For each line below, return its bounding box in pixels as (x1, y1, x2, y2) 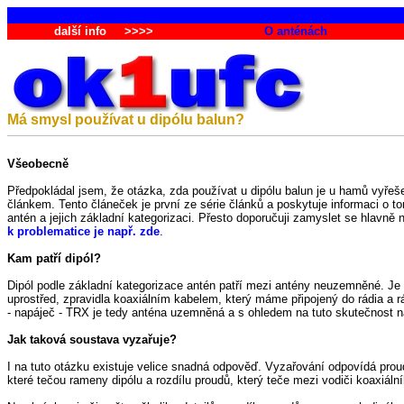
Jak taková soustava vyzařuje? (7, 333, 177, 346)
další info (53, 24, 106, 38)
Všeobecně (7, 157, 69, 170)
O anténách (263, 24, 327, 38)
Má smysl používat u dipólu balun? (7, 112, 244, 127)
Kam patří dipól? (7, 252, 101, 265)
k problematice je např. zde (7, 225, 160, 238)
